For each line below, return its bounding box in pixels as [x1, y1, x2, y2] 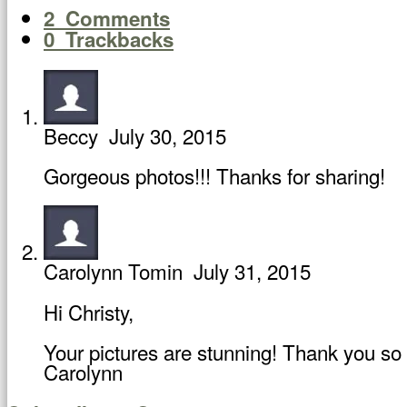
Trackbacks [55, 25, 174, 55]
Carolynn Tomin [44, 256, 183, 286]
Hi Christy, [44, 296, 134, 326]
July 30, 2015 [109, 120, 226, 150]
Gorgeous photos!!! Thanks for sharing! [44, 161, 385, 191]
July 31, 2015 [194, 256, 311, 286]
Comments [55, 4, 170, 34]
